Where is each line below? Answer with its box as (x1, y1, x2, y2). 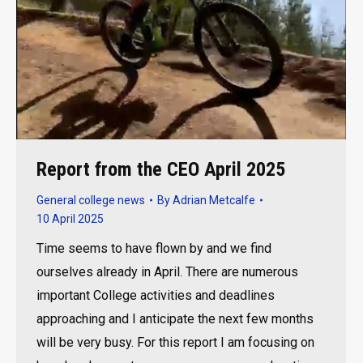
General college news (36, 193, 145, 207)
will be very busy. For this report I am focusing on (36, 334, 314, 350)
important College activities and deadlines (36, 287, 275, 303)
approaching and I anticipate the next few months (36, 310, 314, 327)
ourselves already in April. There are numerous (36, 263, 298, 280)
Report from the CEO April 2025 (36, 157, 285, 181)
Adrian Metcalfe (173, 193, 255, 207)
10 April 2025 (36, 211, 104, 225)
